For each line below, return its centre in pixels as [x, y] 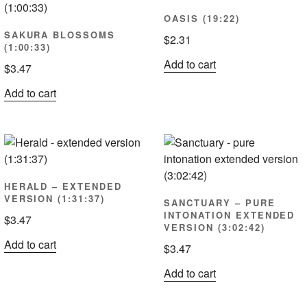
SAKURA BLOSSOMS [59, 35]
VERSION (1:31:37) [54, 199]
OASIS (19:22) [202, 19]
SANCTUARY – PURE [220, 203]
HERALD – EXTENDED [63, 186]
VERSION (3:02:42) [214, 228]
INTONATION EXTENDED [230, 215]
